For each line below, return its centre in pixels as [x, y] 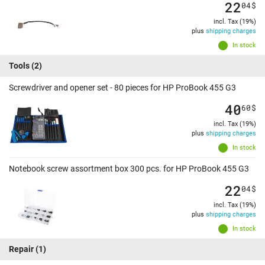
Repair [21, 249]
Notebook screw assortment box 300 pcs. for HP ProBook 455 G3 [129, 169]
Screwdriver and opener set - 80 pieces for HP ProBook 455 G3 [122, 88]
